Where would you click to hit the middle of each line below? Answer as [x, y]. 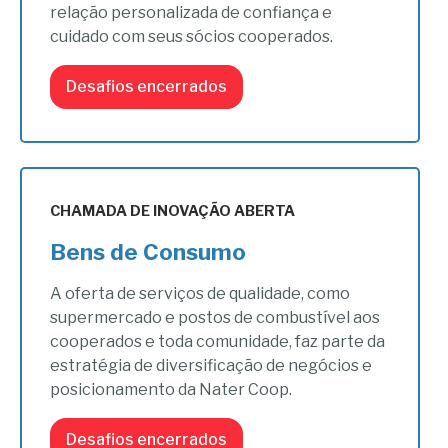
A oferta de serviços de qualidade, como [200, 294]
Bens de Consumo [148, 252]
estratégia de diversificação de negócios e [211, 366]
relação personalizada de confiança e [191, 13]
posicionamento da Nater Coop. [171, 390]
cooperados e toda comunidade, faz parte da [218, 342]
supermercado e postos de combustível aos [215, 318]
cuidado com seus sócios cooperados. [192, 37]
